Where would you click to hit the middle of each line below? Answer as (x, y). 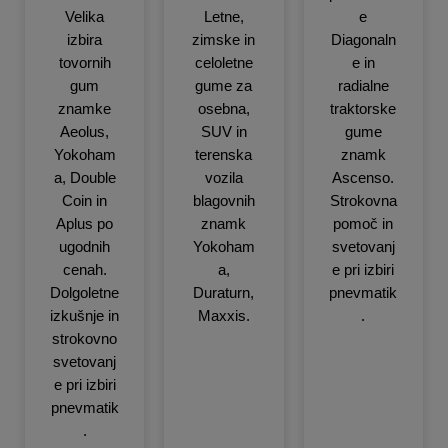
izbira (85, 39)
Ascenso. (363, 177)
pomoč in (363, 223)
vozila (223, 177)
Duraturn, (224, 292)
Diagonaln (363, 39)
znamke (85, 108)
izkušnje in (85, 315)
